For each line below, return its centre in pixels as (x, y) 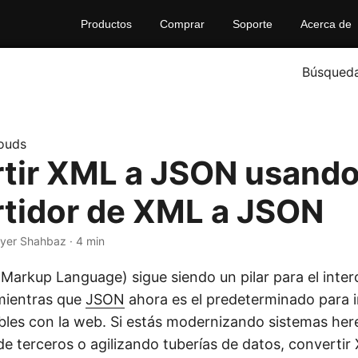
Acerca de (326, 24)
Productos (106, 24)
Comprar (182, 24)
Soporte (253, 24)
